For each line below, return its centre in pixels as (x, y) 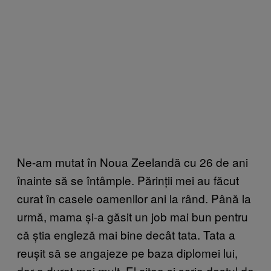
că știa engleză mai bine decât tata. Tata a (126, 234)
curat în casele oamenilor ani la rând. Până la (134, 198)
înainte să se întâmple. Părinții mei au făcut (128, 180)
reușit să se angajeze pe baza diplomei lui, (127, 252)
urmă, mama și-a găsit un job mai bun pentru (132, 216)
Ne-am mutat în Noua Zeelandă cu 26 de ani (132, 162)
